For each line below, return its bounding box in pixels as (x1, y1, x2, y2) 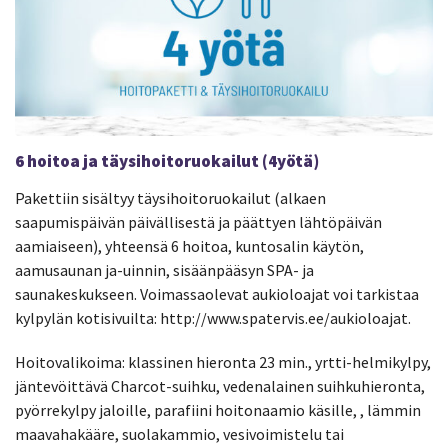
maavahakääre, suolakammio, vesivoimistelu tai (15, 423, 344, 444)
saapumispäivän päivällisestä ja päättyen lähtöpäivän (15, 211, 382, 232)
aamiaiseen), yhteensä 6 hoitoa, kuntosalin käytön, (15, 235, 364, 256)
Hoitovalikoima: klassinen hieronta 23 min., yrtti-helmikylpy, (15, 351, 431, 372)
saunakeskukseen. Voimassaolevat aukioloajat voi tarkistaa (15, 283, 419, 304)
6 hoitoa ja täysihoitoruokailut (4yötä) (15, 149, 319, 172)
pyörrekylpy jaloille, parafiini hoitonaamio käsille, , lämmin (15, 399, 421, 420)
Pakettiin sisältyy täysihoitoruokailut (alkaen (15, 187, 326, 208)
